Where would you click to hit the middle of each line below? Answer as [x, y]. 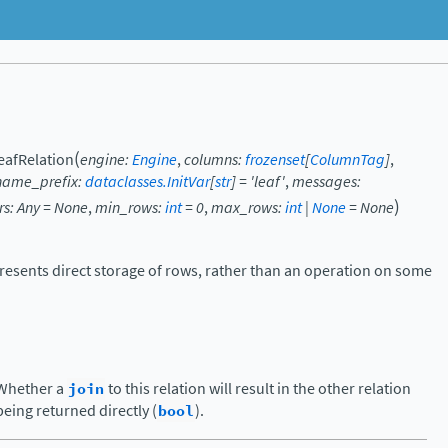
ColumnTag [347, 159]
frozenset [275, 159]
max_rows [244, 207]
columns [211, 159]
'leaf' [267, 181]
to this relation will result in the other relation [258, 388]
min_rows [126, 207]
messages [324, 181]
